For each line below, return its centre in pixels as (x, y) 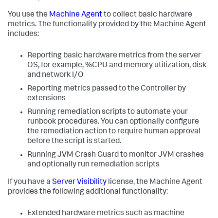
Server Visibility (79, 182)
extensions (46, 99)
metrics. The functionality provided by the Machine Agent (107, 25)
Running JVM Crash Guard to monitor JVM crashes (116, 155)
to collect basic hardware (147, 15)
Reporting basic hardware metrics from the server (114, 56)
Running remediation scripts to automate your (108, 112)
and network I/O (55, 75)
